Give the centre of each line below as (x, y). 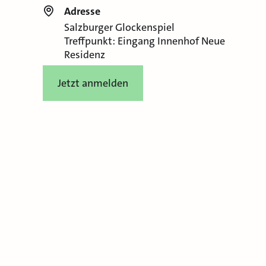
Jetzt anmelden (93, 83)
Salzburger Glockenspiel (119, 28)
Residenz (84, 55)
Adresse (82, 12)
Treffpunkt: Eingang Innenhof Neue (144, 41)
